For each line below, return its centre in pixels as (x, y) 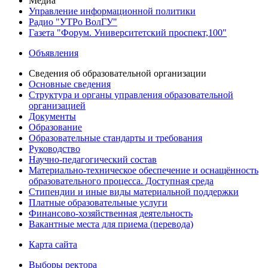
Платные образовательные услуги (98, 203)
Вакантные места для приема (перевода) (111, 224)
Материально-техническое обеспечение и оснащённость (144, 170)
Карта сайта (53, 245)
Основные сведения (70, 84)
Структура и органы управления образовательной (131, 95)
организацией (57, 106)
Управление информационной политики (112, 11)
